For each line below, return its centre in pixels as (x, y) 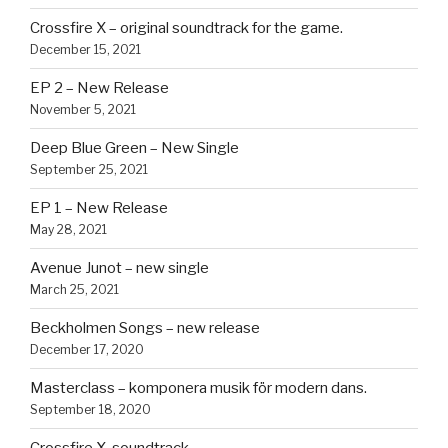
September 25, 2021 (89, 169)
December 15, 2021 (85, 49)
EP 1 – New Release (99, 208)
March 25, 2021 (74, 289)
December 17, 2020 (87, 349)
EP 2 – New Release (99, 88)
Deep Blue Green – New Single (134, 148)
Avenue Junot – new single (119, 268)
